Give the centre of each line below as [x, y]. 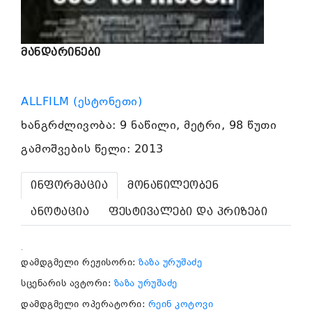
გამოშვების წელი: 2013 [92, 149]
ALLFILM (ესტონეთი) [84, 101]
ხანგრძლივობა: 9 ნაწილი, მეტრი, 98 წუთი [149, 125]
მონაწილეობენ [173, 185]
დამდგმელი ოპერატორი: [85, 304]
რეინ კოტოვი [180, 304]
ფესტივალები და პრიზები [188, 212]
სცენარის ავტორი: [68, 283]
